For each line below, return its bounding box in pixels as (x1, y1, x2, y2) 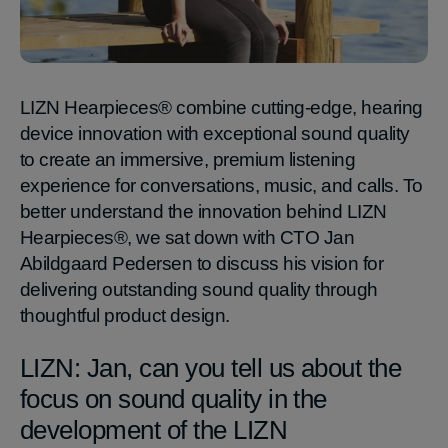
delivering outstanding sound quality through (20, 278, 378, 300)
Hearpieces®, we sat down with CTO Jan (20, 226, 355, 248)
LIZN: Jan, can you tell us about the (20, 352, 402, 383)
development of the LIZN (20, 414, 288, 445)
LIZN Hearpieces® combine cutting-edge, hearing (20, 96, 423, 118)
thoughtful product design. (20, 304, 230, 326)
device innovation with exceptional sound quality (20, 122, 410, 144)
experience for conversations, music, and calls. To (20, 174, 423, 196)
